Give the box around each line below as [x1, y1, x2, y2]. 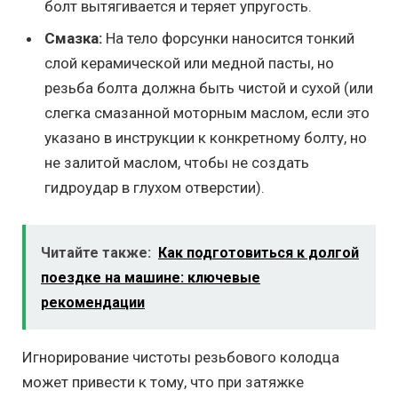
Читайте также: [41, 243, 151, 261]
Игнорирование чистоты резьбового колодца [22, 347, 339, 366]
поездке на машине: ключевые [41, 268, 260, 286]
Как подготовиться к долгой [158, 243, 359, 261]
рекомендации [41, 293, 145, 311]
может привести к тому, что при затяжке [22, 372, 304, 391]
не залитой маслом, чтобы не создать [44, 153, 309, 171]
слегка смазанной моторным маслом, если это [44, 103, 370, 122]
